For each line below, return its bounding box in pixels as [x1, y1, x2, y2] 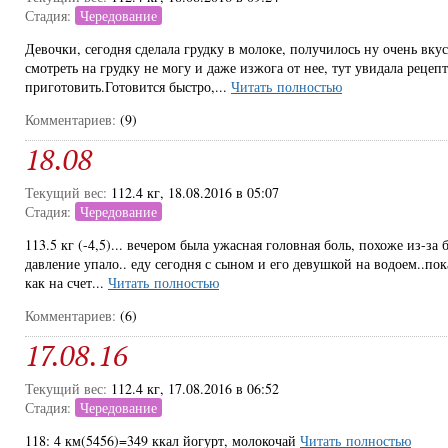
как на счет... [25, 273, 108, 292]
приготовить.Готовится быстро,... [25, 77, 231, 96]
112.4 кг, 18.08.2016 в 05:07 [111, 183, 279, 202]
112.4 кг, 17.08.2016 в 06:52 [111, 379, 279, 398]
